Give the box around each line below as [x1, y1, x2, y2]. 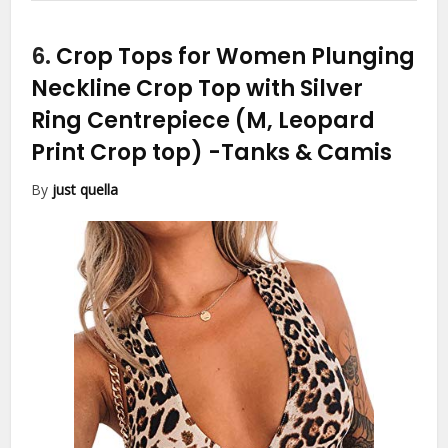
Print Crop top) [31, 136, 209, 168]
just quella [52, 179, 119, 199]
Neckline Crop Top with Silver [31, 72, 364, 104]
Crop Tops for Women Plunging [56, 40, 416, 72]
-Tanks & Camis [208, 136, 393, 168]
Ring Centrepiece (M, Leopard [31, 104, 376, 136]
